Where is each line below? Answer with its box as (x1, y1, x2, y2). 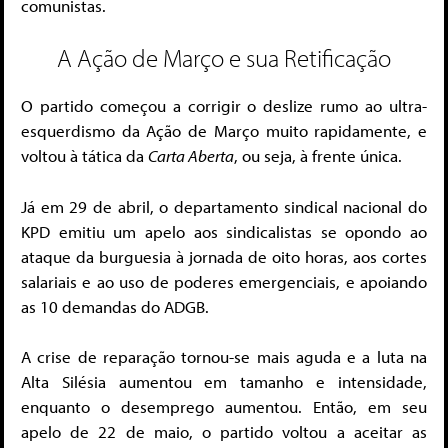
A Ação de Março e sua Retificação (57, 42, 391, 74)
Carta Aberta (148, 145, 234, 167)
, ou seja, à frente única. (234, 145, 402, 167)
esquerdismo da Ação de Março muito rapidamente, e (21, 120, 427, 142)
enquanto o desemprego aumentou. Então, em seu (21, 396, 427, 418)
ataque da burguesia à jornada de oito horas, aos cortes (21, 245, 427, 267)
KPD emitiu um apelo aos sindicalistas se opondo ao (21, 220, 427, 242)
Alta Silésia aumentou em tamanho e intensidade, (21, 371, 427, 393)
